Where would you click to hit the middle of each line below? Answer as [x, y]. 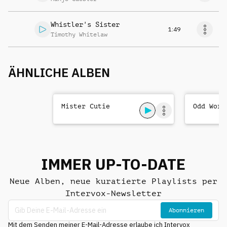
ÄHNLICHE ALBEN [59, 72]
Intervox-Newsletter [113, 193]
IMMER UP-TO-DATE [113, 164]
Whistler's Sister [85, 24]
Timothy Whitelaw [79, 34]
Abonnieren [186, 210]
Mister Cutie [86, 106]
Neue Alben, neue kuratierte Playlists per [113, 181]
